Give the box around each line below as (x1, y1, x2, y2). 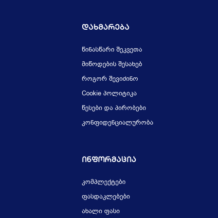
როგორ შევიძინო (82, 74, 138, 83)
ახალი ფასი (82, 207, 120, 216)
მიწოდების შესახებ (82, 60, 142, 69)
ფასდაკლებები (82, 192, 130, 201)
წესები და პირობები (82, 104, 146, 112)
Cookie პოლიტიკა (82, 89, 137, 98)
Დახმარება (82, 22, 129, 32)
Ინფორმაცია (82, 155, 136, 164)
